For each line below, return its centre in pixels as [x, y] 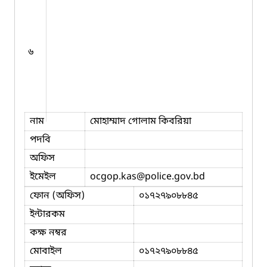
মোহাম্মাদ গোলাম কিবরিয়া [141, 121]
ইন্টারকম [47, 214]
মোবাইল [46, 251]
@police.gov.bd [171, 177]
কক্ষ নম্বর [48, 233]
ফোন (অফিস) [58, 196]
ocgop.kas [113, 177]
